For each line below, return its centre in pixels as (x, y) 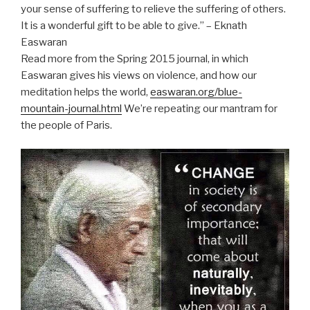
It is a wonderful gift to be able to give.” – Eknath (134, 25)
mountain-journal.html (71, 108)
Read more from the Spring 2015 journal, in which (135, 58)
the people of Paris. (66, 125)
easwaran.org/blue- (196, 92)
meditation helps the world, (85, 92)
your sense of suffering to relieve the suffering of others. (153, 9)
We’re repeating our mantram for (200, 108)
